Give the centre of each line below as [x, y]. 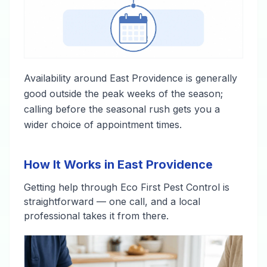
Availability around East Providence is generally [131, 78]
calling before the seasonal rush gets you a [122, 109]
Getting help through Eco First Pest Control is [127, 187]
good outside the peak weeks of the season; [123, 93]
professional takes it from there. [96, 215]
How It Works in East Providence [118, 164]
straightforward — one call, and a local [112, 201]
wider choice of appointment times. [103, 124]
